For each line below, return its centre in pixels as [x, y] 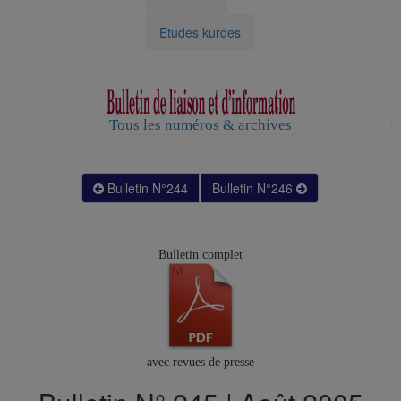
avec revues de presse [200, 363]
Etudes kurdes [200, 33]
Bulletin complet [200, 255]
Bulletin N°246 [254, 188]
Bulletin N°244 [145, 188]
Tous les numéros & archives [200, 125]
